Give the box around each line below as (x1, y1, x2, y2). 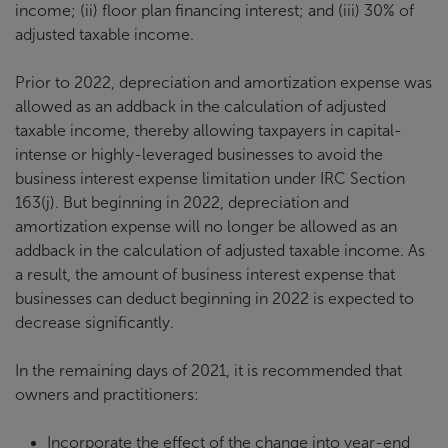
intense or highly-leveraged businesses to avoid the (15, 145, 383, 163)
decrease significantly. (15, 313, 174, 331)
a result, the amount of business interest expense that (15, 265, 395, 283)
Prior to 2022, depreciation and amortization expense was (15, 73, 432, 91)
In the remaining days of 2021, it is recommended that (15, 361, 402, 379)
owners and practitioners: (15, 385, 199, 403)
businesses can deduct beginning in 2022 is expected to (15, 289, 414, 307)
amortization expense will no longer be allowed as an (15, 217, 397, 235)
